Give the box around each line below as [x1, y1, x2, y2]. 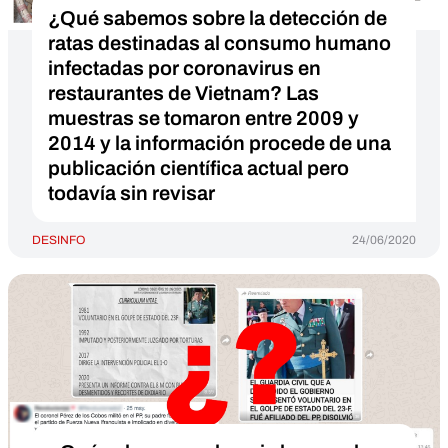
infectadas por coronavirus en [48, 57, 321, 79]
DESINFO [32, 233, 85, 247]
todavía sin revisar [48, 182, 215, 204]
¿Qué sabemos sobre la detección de [48, 7, 387, 29]
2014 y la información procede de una [48, 132, 391, 154]
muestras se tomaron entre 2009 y [48, 107, 359, 129]
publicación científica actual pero [48, 157, 349, 179]
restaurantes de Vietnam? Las [48, 82, 319, 104]
